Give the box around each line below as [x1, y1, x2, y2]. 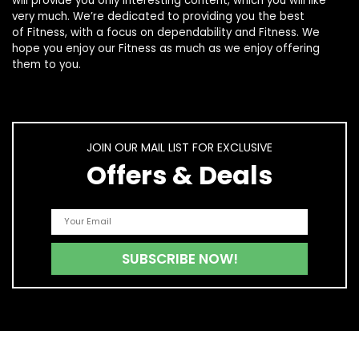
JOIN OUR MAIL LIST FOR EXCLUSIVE [87, 139, 272, 155]
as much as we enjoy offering [156, 40, 320, 56]
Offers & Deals [87, 156, 272, 193]
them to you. [12, 56, 81, 72]
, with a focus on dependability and [65, 24, 259, 40]
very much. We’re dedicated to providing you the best [12, 8, 305, 24]
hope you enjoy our [12, 40, 119, 56]
